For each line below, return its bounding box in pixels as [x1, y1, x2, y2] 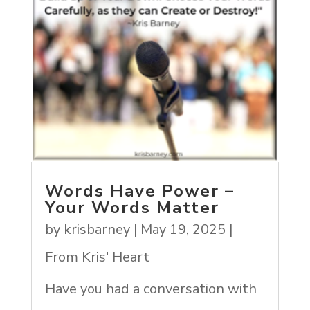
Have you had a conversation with [44, 280, 257, 299]
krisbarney [63, 220, 130, 239]
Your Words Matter [44, 197, 219, 219]
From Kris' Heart [44, 248, 149, 267]
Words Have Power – [44, 180, 235, 203]
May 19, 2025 [140, 220, 226, 239]
